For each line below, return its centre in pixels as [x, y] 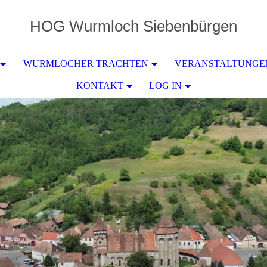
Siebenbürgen [188, 26]
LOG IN [166, 86]
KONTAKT [100, 86]
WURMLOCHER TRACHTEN [86, 63]
